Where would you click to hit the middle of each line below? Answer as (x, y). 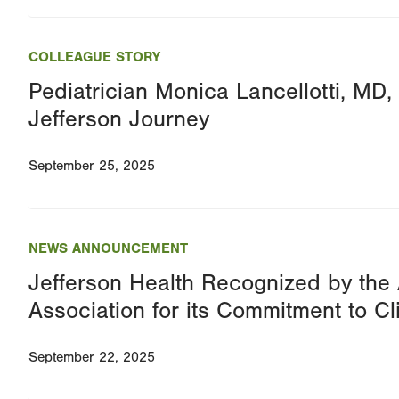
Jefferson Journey (119, 120)
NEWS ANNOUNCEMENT (108, 249)
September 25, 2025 (92, 166)
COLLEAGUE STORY (94, 57)
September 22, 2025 (92, 358)
